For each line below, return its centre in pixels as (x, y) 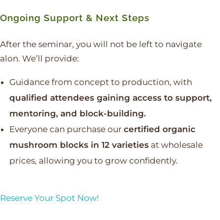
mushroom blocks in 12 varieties (79, 145)
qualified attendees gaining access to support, (110, 98)
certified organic (159, 129)
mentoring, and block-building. (77, 114)
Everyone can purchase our (66, 129)
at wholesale (176, 145)
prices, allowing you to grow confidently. (93, 161)
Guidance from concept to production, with (100, 82)
